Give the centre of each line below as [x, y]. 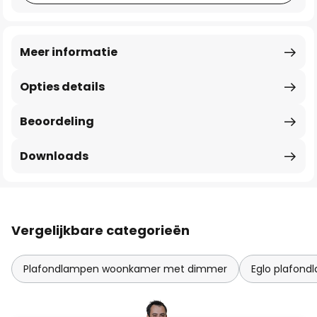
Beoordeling [57, 121]
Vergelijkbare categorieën [100, 230]
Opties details [62, 87]
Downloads [54, 156]
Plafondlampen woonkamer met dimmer [125, 269]
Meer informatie [69, 52]
